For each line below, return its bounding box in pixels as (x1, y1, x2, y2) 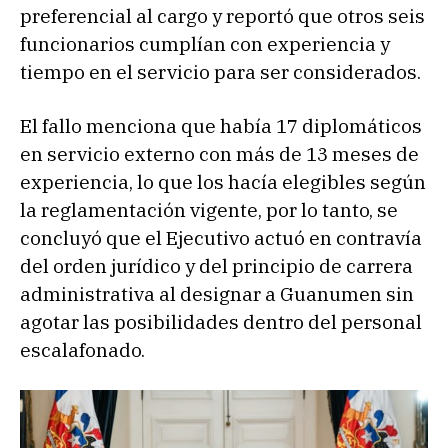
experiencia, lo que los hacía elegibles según (20, 170, 426, 195)
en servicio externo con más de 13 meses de (20, 142, 419, 167)
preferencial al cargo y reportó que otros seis (20, 4, 425, 29)
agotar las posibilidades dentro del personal (20, 310, 422, 335)
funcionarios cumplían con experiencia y (20, 32, 390, 57)
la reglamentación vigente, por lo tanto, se (20, 198, 398, 223)
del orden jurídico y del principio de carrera (20, 254, 413, 279)
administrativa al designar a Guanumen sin (20, 282, 414, 307)
